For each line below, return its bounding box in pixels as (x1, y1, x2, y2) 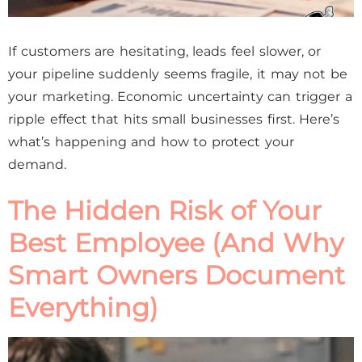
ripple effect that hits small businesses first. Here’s (8, 112, 340, 127)
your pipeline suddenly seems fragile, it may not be (8, 66, 347, 82)
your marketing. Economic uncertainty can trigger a (8, 89, 352, 104)
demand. (8, 157, 66, 172)
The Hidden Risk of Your (8, 195, 322, 226)
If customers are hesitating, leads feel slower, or (8, 44, 322, 59)
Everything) (8, 292, 158, 323)
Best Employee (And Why (8, 227, 343, 259)
